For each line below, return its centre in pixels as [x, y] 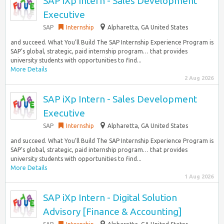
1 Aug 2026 [199, 176]
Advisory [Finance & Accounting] [112, 211]
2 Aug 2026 [199, 78]
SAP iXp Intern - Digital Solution [110, 197]
